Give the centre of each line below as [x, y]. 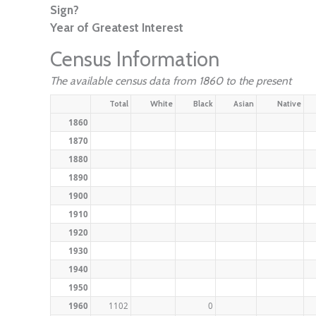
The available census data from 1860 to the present [171, 80]
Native [290, 103]
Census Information [135, 59]
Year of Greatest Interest [117, 27]
